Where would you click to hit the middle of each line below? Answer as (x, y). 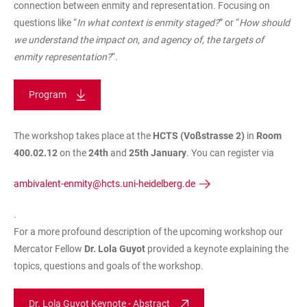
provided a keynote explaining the (217, 249)
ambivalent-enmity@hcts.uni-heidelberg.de (105, 184)
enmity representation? (63, 57)
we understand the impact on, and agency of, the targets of (139, 40)
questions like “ (45, 23)
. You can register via (231, 153)
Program (48, 95)
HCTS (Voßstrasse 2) (200, 136)
